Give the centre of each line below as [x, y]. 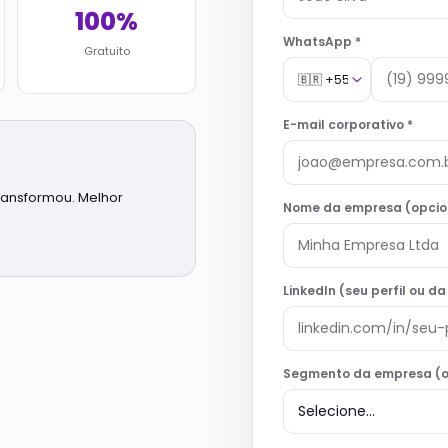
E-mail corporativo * [348, 124]
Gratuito [106, 51]
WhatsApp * [322, 41]
